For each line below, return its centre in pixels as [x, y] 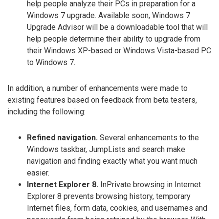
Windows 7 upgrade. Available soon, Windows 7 [109, 15]
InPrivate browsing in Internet [150, 184]
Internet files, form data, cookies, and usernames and [117, 208]
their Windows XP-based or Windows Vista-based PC [119, 50]
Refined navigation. [62, 137]
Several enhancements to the [148, 137]
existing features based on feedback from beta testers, [102, 100]
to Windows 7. [51, 62]
